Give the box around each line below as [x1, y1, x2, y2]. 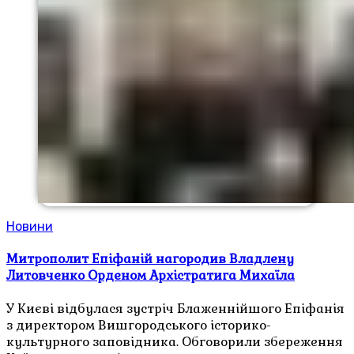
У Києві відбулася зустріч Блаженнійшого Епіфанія [6, 300, 345, 318]
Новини [6, 218, 53, 234]
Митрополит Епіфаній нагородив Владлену [6, 250, 294, 267]
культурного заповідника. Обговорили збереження [6, 333, 343, 351]
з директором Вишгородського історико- [6, 317, 271, 334]
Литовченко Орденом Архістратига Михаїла [6, 266, 295, 284]
